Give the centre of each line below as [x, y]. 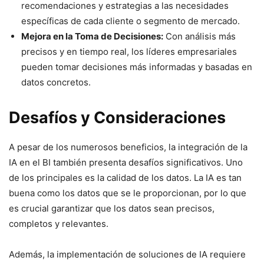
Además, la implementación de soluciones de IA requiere [127, 254]
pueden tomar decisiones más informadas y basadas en [137, 67]
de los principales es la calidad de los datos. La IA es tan [125, 178]
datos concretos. [56, 82]
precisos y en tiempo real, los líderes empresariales [129, 52]
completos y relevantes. [59, 224]
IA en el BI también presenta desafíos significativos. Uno [126, 162]
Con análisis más [199, 36]
